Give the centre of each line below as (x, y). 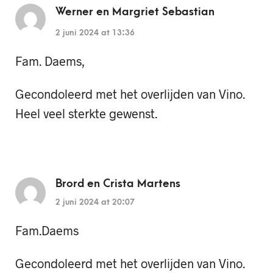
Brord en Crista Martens (118, 183)
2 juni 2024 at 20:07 (95, 202)
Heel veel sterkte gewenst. (86, 114)
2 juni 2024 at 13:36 (95, 33)
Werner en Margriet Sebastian (135, 12)
